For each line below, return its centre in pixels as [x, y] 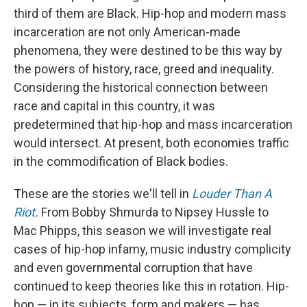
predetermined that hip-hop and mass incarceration [153, 125]
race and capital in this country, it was [114, 106]
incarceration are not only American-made [127, 32]
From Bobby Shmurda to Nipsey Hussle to [155, 212]
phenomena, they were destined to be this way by [148, 51]
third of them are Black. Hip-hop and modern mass [150, 14]
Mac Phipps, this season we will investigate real [143, 231]
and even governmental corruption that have [133, 268]
